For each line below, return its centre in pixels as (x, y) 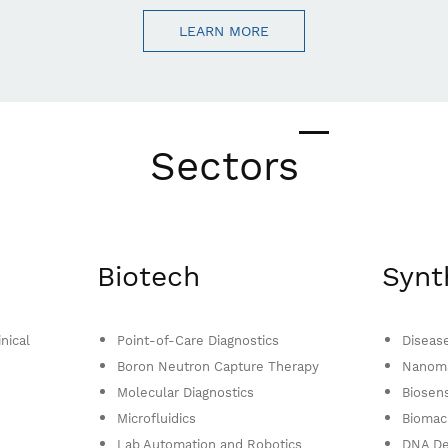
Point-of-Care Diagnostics (197, 340)
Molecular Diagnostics (185, 392)
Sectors (224, 166)
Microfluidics (156, 418)
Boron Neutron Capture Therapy (217, 366)
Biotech (148, 276)
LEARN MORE (224, 31)
